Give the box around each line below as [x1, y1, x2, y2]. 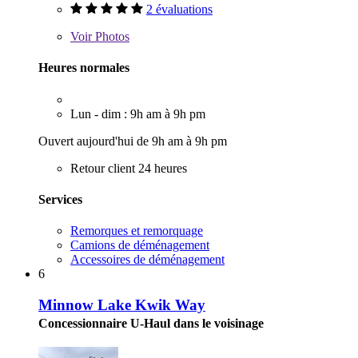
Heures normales [38, 61, 129, 75]
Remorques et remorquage [70, 224, 203, 238]
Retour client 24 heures [70, 161, 187, 175]
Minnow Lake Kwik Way [38, 296, 205, 313]
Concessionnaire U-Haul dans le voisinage [38, 316, 264, 330]
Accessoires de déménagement [70, 253, 225, 267]
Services [38, 192, 82, 206]
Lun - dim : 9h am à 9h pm [70, 106, 205, 121]
